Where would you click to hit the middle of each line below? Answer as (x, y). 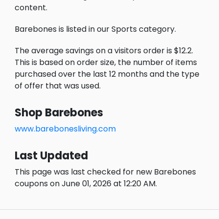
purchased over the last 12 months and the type (107, 74)
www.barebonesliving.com (65, 129)
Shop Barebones (59, 113)
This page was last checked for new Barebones (105, 172)
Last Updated (51, 156)
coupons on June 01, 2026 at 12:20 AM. (86, 184)
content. (31, 8)
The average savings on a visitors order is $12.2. (104, 51)
